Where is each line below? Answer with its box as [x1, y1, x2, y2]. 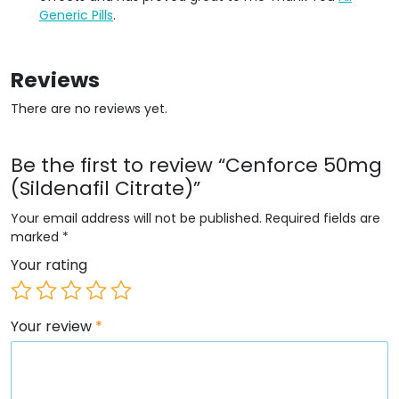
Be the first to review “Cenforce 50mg [11, 151, 382, 179]
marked [11, 227, 62, 246]
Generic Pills [39, 5, 113, 24]
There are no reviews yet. [11, 99, 167, 118]
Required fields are [265, 208, 380, 227]
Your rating [11, 254, 87, 275]
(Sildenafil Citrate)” [11, 174, 200, 202]
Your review [11, 315, 95, 337]
